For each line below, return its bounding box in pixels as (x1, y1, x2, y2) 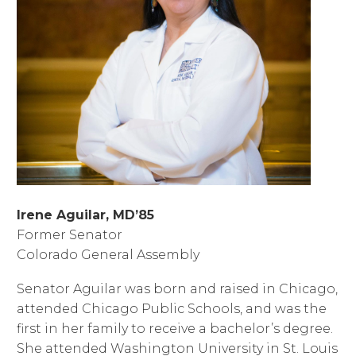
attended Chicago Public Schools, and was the (17, 301, 327, 316)
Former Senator (17, 227, 122, 243)
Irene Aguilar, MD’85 (17, 207, 154, 223)
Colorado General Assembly (17, 247, 199, 263)
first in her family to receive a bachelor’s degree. (17, 321, 333, 336)
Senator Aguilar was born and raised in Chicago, (17, 281, 338, 296)
